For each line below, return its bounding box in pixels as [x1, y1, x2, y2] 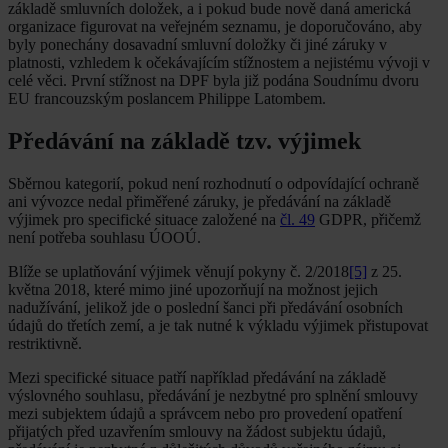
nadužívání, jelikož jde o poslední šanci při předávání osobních [8, 299, 403, 317]
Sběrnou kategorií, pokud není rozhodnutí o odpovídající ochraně [8, 175, 419, 193]
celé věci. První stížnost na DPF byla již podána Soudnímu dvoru [8, 72, 419, 90]
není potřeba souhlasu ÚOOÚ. [8, 229, 201, 247]
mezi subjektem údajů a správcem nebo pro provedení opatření [8, 405, 402, 423]
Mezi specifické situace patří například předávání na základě [8, 369, 386, 387]
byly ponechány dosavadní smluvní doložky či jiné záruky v [8, 36, 387, 54]
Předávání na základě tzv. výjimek [8, 128, 361, 155]
